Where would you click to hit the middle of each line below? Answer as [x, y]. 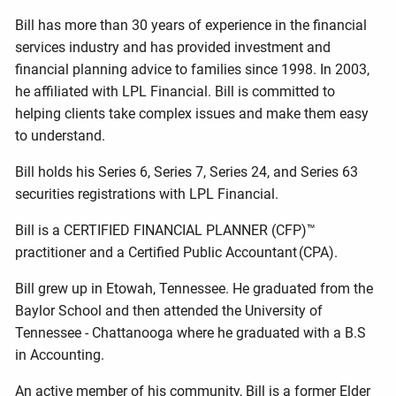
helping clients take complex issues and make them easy [192, 113]
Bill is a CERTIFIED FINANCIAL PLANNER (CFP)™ [166, 230]
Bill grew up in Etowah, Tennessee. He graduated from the [194, 288]
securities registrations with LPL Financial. [147, 194]
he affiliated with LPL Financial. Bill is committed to [175, 91]
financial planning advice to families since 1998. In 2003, [193, 69]
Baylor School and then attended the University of [169, 310]
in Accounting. [62, 354]
